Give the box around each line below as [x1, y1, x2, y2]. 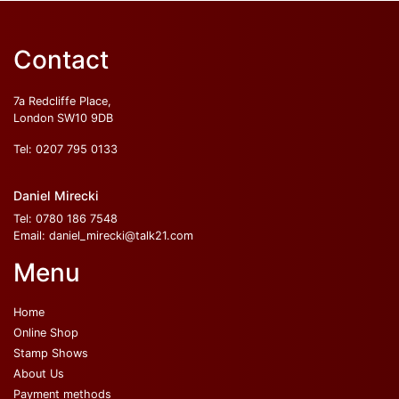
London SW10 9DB [13, 111, 113, 126]
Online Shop [13, 326, 78, 340]
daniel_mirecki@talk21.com [49, 229, 193, 243]
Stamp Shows [13, 346, 88, 361]
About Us [13, 367, 64, 381]
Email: [13, 229, 49, 243]
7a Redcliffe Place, [13, 94, 111, 109]
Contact [13, 45, 109, 76]
